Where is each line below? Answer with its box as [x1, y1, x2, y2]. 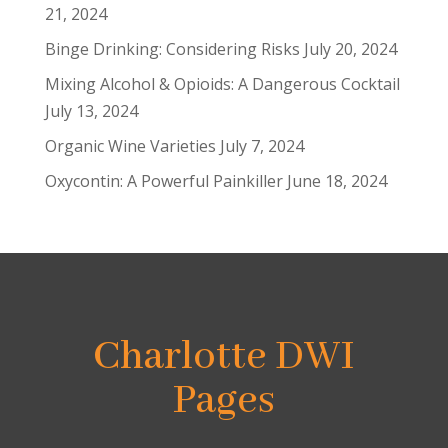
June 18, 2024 [286, 170, 387, 192]
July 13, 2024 [44, 100, 138, 122]
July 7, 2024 [219, 135, 304, 157]
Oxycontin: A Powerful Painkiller [44, 170, 283, 192]
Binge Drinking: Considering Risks [44, 38, 300, 60]
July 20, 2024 [303, 38, 397, 60]
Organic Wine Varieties [44, 135, 216, 157]
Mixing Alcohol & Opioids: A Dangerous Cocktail [44, 73, 400, 95]
